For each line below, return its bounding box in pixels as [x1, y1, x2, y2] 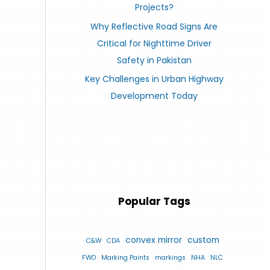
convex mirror [125, 234, 182, 246]
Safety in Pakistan [116, 54, 192, 66]
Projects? [134, 1, 174, 14]
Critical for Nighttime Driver [96, 37, 212, 49]
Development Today [110, 90, 198, 102]
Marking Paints [101, 253, 149, 262]
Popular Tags [118, 194, 190, 209]
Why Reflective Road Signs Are [90, 20, 218, 33]
